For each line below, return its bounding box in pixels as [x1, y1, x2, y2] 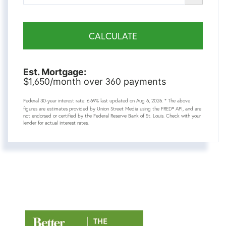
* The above [164, 97, 190, 104]
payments [121, 76, 166, 87]
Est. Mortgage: [23, 66, 86, 77]
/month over [50, 76, 105, 87]
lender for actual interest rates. [23, 119, 89, 126]
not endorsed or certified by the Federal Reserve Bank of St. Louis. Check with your [23, 112, 201, 119]
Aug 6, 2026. [136, 97, 164, 104]
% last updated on [95, 97, 136, 104]
